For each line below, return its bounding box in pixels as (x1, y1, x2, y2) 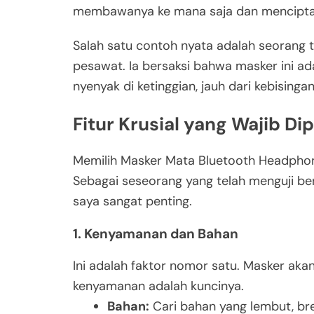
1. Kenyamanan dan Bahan (73, 225, 238, 243)
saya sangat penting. (73, 193, 192, 210)
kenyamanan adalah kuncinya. (73, 278, 244, 295)
